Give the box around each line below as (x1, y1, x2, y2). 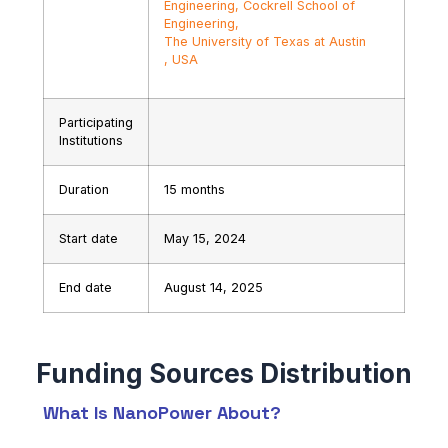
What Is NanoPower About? (42, 400, 281, 424)
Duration (58, 181, 109, 197)
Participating (58, 114, 133, 130)
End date (58, 279, 112, 295)
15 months (163, 181, 225, 197)
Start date (58, 230, 118, 246)
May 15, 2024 (163, 230, 246, 246)
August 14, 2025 (163, 279, 263, 295)
